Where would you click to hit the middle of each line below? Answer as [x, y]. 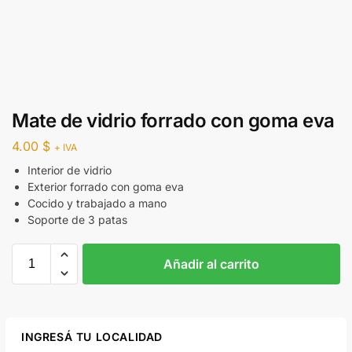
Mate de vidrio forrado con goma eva [173, 121]
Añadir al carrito [211, 264]
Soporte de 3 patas [77, 219]
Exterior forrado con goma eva [106, 186]
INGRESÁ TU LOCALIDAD [92, 336]
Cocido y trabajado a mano [97, 203]
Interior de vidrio [70, 170]
